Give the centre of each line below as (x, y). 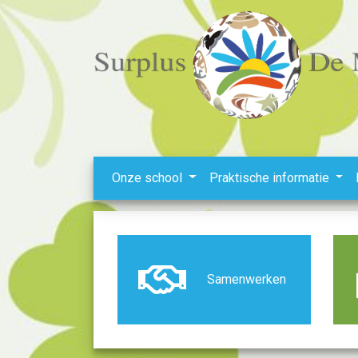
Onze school (149, 177)
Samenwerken (247, 279)
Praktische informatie (270, 177)
